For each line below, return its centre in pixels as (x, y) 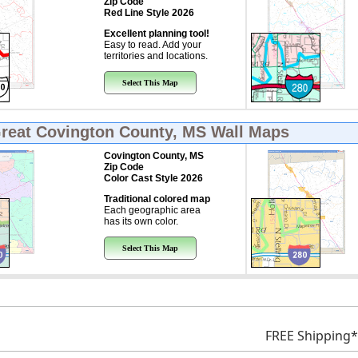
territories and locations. (155, 56)
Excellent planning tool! (156, 34)
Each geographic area (152, 210)
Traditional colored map (157, 199)
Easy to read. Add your (152, 45)
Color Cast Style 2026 (153, 178)
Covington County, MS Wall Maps (162, 132)
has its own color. (141, 221)
